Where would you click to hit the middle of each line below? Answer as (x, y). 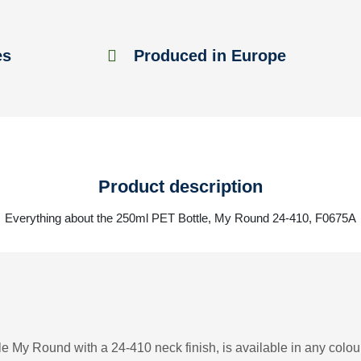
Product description (180, 187)
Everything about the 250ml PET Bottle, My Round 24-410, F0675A (180, 218)
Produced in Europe (207, 56)
